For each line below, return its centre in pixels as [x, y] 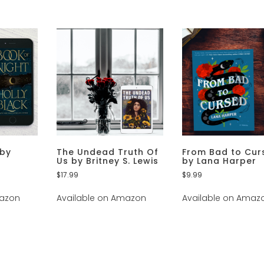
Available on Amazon [101, 198]
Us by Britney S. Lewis [107, 161]
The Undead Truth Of [107, 152]
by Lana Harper [219, 161]
